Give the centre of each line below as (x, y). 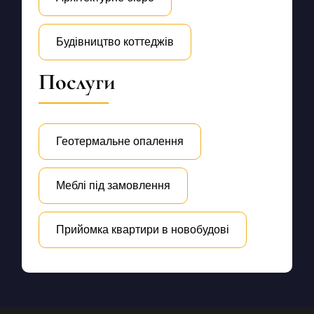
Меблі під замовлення (113, 186)
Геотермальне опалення (120, 141)
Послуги (76, 81)
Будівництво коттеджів (115, 41)
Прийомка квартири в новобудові (142, 230)
